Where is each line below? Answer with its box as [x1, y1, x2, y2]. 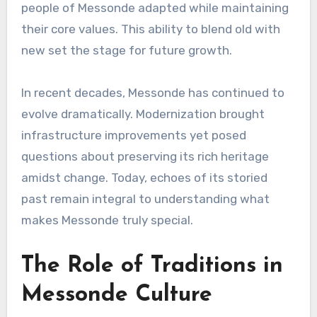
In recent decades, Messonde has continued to [21, 85, 284, 100]
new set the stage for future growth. [21, 42, 232, 57]
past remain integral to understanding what [21, 191, 270, 206]
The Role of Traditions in [21, 254, 283, 277]
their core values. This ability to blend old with [21, 21, 280, 36]
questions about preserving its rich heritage [21, 149, 269, 163]
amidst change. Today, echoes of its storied [21, 170, 267, 185]
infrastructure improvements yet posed [21, 127, 246, 142]
